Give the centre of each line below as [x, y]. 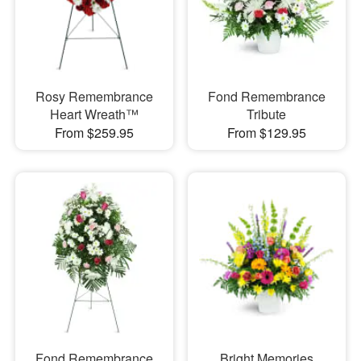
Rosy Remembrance [94, 96]
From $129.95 [266, 132]
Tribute [267, 114]
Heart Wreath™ [94, 114]
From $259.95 [94, 132]
